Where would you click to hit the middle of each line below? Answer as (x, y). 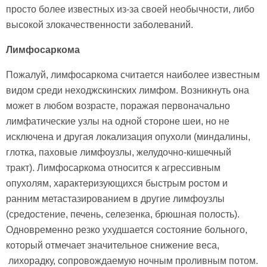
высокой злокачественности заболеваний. (100, 25)
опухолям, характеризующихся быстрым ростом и (117, 184)
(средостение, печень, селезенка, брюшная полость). (123, 215)
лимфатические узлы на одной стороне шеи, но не (118, 122)
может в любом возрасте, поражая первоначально (118, 106)
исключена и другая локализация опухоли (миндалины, (128, 137)
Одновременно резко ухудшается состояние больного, (127, 230)
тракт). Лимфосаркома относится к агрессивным (113, 168)
